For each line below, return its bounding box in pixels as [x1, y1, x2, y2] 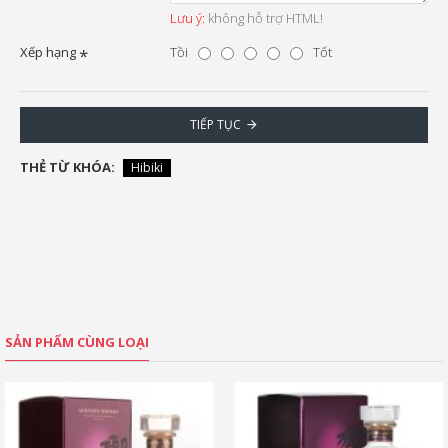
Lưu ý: [170, 9, 205, 28]
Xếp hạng [20, 43, 76, 62]
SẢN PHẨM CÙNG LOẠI [5, 333, 149, 352]
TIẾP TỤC [190, 116, 241, 134]
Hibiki [131, 158, 163, 176]
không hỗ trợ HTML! [205, 9, 323, 28]
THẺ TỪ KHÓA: [20, 158, 115, 177]
